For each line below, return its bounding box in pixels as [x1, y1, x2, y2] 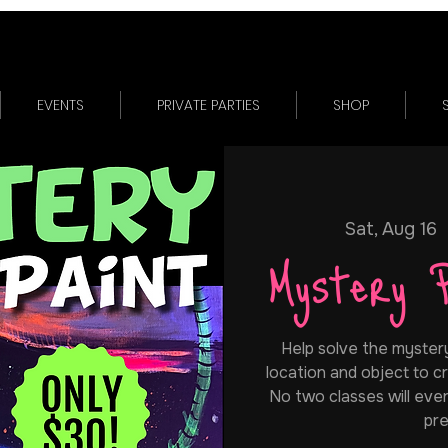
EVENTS [37, 94, 84, 115]
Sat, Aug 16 [345, 217, 437, 240]
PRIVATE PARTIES [157, 94, 260, 115]
